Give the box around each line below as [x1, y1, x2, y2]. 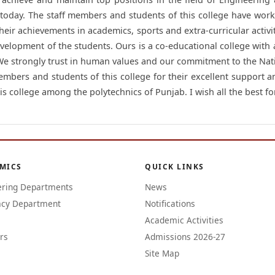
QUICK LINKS [145, 161, 204, 172]
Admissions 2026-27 [145, 231, 225, 242]
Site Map [145, 247, 179, 259]
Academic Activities [145, 214, 223, 226]
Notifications [145, 198, 195, 209]
